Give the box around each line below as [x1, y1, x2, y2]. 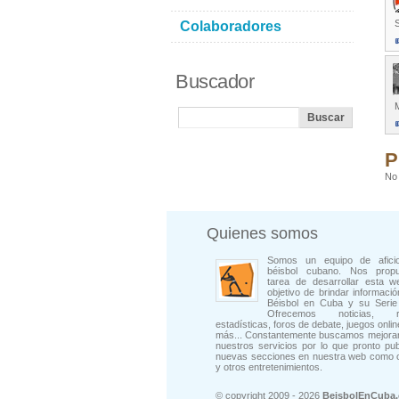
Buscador [175, 70, 254, 93]
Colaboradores [180, 19, 281, 34]
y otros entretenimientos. [216, 362, 322, 373]
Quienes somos [207, 224, 318, 243]
